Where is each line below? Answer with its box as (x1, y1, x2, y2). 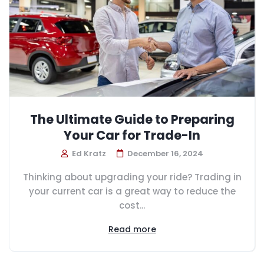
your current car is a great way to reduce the (28, 184, 236, 197)
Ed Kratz (70, 147, 106, 159)
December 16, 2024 (127, 147, 203, 159)
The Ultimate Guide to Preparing (29, 110, 235, 128)
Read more (108, 223, 156, 235)
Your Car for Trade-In (64, 126, 200, 144)
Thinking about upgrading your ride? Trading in (22, 170, 242, 183)
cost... (119, 199, 145, 212)
